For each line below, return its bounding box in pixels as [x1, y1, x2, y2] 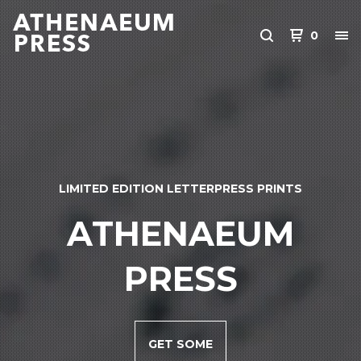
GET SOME [148, 337, 213, 351]
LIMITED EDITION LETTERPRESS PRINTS [59, 181, 302, 196]
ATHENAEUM [67, 214, 294, 254]
